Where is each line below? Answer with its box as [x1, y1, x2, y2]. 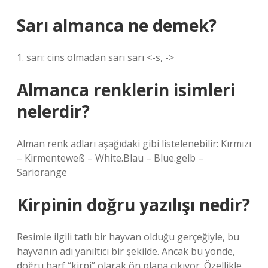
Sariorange [17, 166, 67, 179]
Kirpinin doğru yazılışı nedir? [17, 193, 250, 216]
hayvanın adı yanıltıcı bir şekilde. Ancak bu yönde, [17, 245, 235, 258]
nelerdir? [17, 100, 90, 123]
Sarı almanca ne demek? [17, 14, 217, 36]
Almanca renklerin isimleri [17, 78, 235, 101]
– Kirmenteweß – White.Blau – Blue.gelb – [17, 151, 203, 165]
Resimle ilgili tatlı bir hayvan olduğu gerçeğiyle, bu [17, 230, 239, 243]
